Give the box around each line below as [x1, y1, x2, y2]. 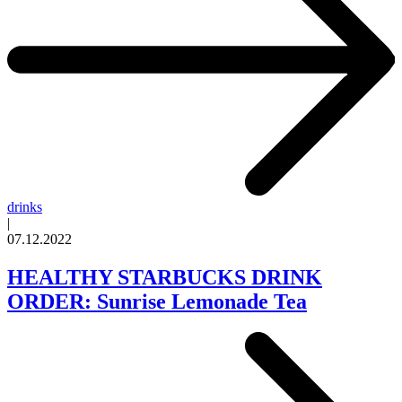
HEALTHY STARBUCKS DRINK [7, 266, 322, 290]
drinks [7, 199, 42, 215]
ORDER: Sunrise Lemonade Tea [7, 290, 307, 314]
